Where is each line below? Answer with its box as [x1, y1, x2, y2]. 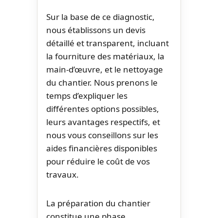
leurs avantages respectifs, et [46, 116, 160, 127]
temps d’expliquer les [46, 90, 127, 101]
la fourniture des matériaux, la [46, 50, 164, 62]
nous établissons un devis [46, 24, 145, 36]
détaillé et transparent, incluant [46, 37, 169, 49]
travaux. [46, 168, 79, 180]
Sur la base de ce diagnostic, [46, 11, 155, 22]
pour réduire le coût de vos [46, 155, 150, 167]
